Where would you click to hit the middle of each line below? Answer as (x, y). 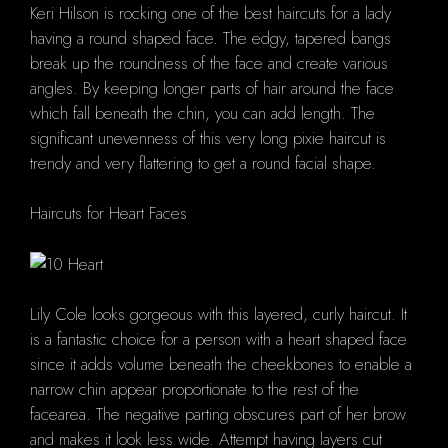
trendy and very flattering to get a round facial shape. (203, 162)
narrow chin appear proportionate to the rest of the (194, 389)
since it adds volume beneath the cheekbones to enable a (221, 364)
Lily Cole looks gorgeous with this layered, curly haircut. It (218, 314)
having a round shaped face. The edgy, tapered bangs (210, 37)
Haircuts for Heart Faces (108, 213)
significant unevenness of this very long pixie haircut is (208, 137)
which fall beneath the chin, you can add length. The (202, 112)
